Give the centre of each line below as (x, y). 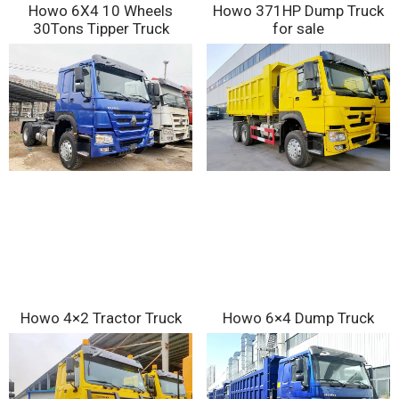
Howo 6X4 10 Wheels (101, 11)
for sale (298, 29)
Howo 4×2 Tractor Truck (101, 318)
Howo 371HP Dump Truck (298, 11)
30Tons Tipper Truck (101, 29)
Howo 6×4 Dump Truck (298, 318)
